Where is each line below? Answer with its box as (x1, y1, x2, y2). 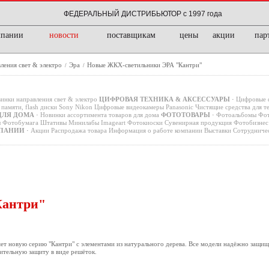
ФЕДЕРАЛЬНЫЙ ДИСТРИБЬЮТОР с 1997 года (64, 10, 222, 18)
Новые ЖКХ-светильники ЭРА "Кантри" (86, 61, 202, 68)
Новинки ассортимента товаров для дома (40, 111, 159, 118)
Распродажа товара (50, 127, 107, 134)
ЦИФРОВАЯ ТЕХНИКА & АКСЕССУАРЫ (98, 95, 230, 103)
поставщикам (106, 31, 156, 40)
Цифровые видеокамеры (94, 103, 164, 110)
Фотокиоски (127, 119, 163, 126)
